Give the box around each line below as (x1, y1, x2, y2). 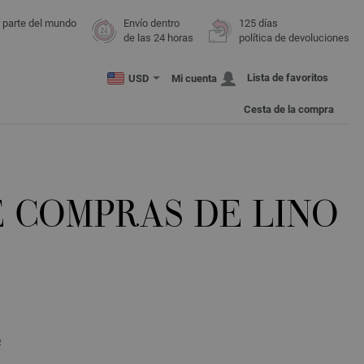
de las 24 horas (123, 32, 193, 44)
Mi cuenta (171, 72, 217, 85)
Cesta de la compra (244, 103, 334, 116)
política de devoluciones (239, 32, 349, 44)
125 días (239, 17, 278, 29)
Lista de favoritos (247, 71, 328, 84)
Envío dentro (123, 17, 180, 29)
